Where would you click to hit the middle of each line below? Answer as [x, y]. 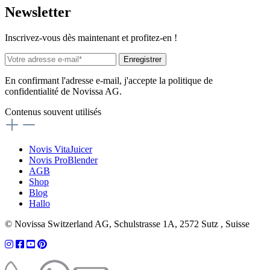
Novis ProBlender [63, 160]
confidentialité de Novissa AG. [63, 92]
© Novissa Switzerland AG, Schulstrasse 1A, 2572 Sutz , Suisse [127, 224]
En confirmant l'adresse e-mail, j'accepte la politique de [109, 81]
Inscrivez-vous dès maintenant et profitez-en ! [91, 38]
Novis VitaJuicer [61, 149]
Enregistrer [143, 60]
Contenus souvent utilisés [53, 112]
